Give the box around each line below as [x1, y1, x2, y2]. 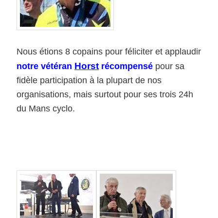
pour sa [153, 61, 185, 71]
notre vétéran [17, 61, 75, 71]
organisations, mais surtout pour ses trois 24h [17, 89, 194, 99]
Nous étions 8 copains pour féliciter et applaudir [17, 46, 201, 56]
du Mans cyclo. [17, 103, 75, 113]
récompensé [101, 61, 153, 71]
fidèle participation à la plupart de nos [17, 75, 162, 85]
